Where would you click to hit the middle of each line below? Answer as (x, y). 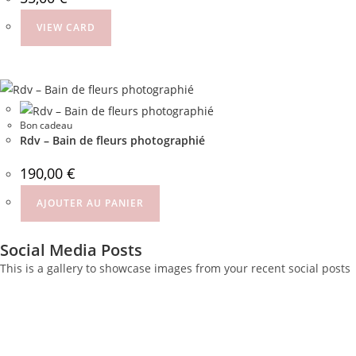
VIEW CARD (66, 27)
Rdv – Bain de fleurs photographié (112, 140)
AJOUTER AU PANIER (90, 203)
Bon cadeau (46, 125)
